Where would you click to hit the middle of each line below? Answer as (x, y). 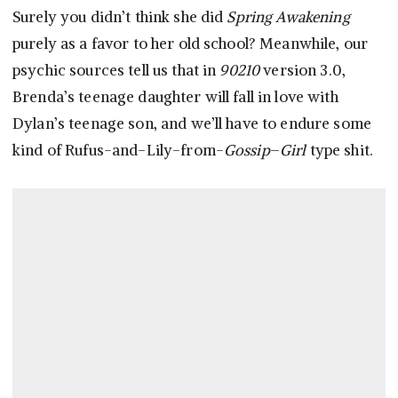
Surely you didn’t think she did (120, 17)
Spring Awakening (288, 17)
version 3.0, (303, 71)
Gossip (247, 151)
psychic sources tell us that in (116, 71)
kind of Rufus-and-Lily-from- (118, 151)
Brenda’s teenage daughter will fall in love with (175, 97)
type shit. (340, 151)
